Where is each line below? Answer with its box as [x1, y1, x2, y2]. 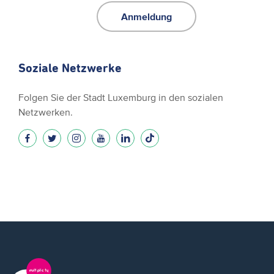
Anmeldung [120, 10, 172, 22]
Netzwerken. [18, 106, 73, 117]
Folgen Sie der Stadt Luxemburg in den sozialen [18, 91, 223, 103]
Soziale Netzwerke [18, 62, 122, 75]
